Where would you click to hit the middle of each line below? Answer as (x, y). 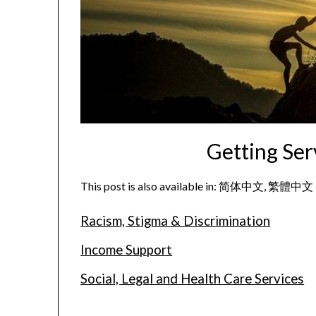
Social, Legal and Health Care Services (193, 279)
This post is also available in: (150, 186)
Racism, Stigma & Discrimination (176, 221)
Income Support (127, 250)
